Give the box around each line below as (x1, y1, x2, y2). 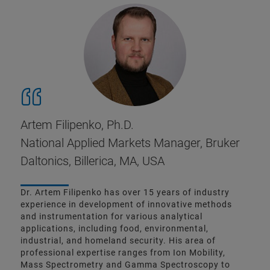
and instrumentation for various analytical (20, 212, 202, 221)
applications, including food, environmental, (20, 224, 209, 233)
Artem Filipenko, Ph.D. (20, 118, 134, 132)
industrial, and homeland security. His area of (20, 236, 216, 245)
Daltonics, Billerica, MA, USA (20, 154, 165, 168)
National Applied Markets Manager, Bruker (20, 136, 240, 150)
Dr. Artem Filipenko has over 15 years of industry (20, 187, 230, 197)
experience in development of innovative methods (20, 199, 232, 209)
